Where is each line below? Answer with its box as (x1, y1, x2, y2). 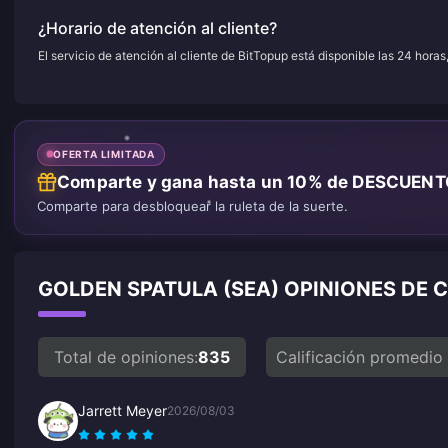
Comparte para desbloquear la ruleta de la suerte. (37, 197, 348, 214)
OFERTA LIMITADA (53, 147, 155, 160)
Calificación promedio (276, 346, 443, 367)
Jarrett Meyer (78, 401, 167, 419)
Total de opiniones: (54, 346, 198, 367)
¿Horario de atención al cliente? (38, 18, 277, 38)
